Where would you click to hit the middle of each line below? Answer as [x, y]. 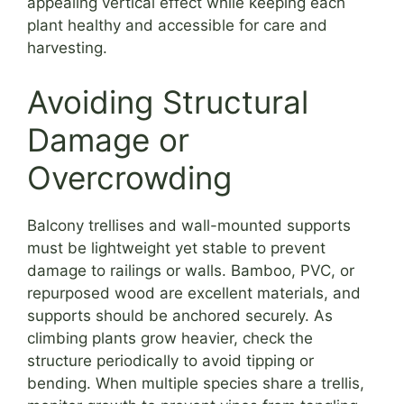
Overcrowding [129, 177]
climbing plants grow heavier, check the [170, 338]
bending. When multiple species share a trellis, [196, 383]
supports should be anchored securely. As [180, 315]
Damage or [108, 139]
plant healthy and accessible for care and [177, 26]
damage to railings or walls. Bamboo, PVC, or [191, 270]
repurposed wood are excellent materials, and [194, 293]
